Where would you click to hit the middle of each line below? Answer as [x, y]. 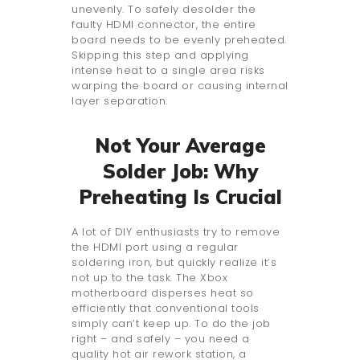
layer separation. [120, 101]
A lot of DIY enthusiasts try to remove [176, 232]
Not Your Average [180, 146]
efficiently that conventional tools [166, 309]
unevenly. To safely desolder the [164, 10]
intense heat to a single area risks [168, 71]
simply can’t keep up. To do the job [171, 324]
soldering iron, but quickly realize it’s [174, 263]
